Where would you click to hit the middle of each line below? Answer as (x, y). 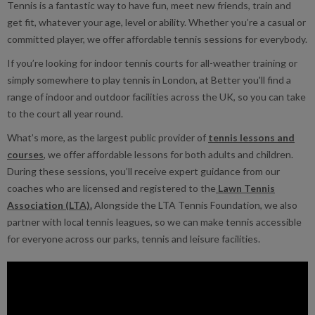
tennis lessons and (251, 138)
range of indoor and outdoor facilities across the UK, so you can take (156, 97)
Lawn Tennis (245, 188)
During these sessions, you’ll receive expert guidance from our (143, 172)
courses (25, 155)
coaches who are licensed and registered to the (111, 188)
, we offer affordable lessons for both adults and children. (168, 155)
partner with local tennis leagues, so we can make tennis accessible (154, 222)
